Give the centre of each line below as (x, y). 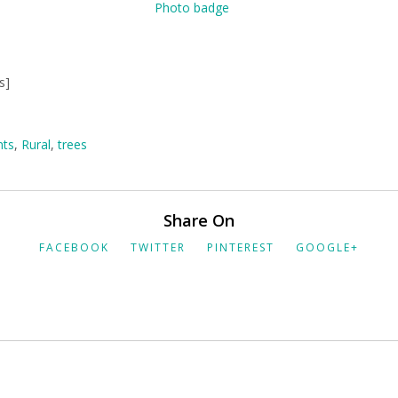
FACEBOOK (74, 247)
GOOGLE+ (327, 247)
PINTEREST (241, 247)
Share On (199, 220)
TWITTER (158, 247)
